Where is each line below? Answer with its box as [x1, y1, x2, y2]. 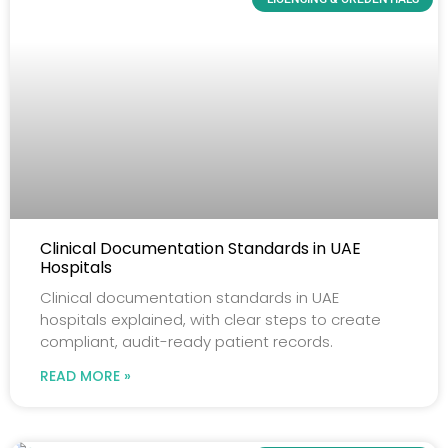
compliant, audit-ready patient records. [40, 330, 333, 352]
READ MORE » [40, 365, 131, 386]
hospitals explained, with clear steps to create [40, 308, 381, 330]
